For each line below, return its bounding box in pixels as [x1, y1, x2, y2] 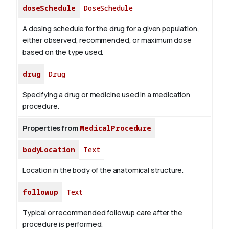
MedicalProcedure [80, 123, 151, 133]
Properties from [22, 123, 80, 133]
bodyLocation [22, 145, 76, 155]
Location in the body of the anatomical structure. [22, 165, 184, 175]
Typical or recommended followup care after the [22, 208, 182, 218]
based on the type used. [22, 47, 104, 57]
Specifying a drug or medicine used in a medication [22, 89, 190, 100]
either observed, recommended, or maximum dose [22, 35, 192, 45]
